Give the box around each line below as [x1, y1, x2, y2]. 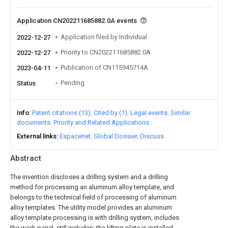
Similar [170, 109, 190, 117]
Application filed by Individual [61, 33, 147, 41]
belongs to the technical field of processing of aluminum [10, 193, 177, 201]
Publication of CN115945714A [61, 64, 148, 71]
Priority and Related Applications [53, 119, 149, 126]
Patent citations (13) [32, 109, 91, 117]
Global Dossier [94, 132, 137, 140]
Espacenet [60, 132, 91, 140]
